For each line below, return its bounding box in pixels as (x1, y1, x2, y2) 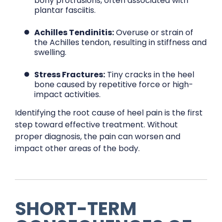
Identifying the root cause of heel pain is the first (15, 107, 203, 118)
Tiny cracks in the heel (105, 69, 195, 80)
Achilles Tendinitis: (34, 27, 114, 38)
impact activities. (34, 89, 101, 100)
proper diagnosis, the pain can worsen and (15, 131, 180, 142)
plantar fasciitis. (34, 4, 96, 16)
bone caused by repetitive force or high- (34, 79, 194, 90)
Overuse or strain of (114, 27, 194, 38)
